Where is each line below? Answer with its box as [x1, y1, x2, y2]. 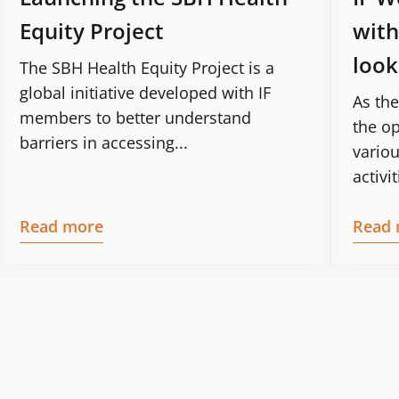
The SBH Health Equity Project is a [20, 56, 275, 78]
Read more [20, 215, 104, 237]
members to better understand [20, 106, 252, 128]
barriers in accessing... [20, 131, 189, 153]
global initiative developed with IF [20, 81, 272, 103]
